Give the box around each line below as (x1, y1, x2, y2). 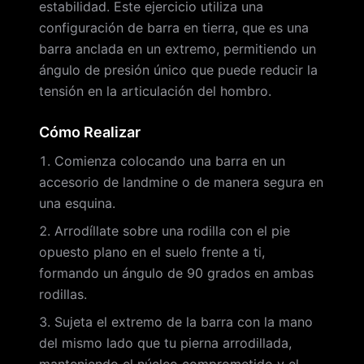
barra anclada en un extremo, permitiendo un (39, 41, 316, 57)
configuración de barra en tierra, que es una (39, 19, 309, 36)
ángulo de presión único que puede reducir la (39, 62, 318, 78)
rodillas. (39, 286, 87, 302)
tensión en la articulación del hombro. (39, 83, 271, 99)
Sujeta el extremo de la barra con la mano (54, 314, 313, 330)
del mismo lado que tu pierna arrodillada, (39, 335, 292, 351)
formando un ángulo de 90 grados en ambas (39, 265, 314, 281)
